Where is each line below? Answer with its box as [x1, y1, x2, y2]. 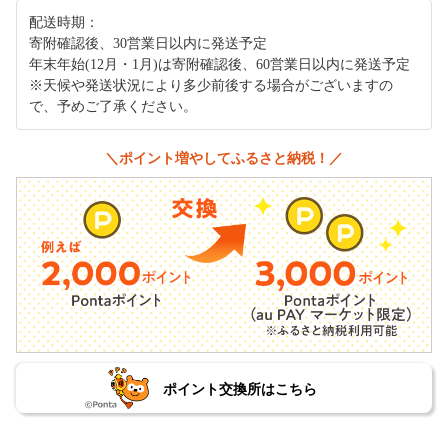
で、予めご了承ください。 [29, 98, 197, 114]
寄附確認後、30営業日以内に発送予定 [29, 35, 267, 51]
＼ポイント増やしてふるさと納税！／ [105, 149, 343, 166]
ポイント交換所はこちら [162, 380, 317, 397]
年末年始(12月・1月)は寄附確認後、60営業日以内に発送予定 [29, 56, 410, 72]
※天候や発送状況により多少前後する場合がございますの [29, 77, 393, 93]
